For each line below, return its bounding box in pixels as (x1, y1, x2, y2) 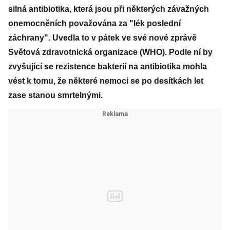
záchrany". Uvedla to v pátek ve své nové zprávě (8, 33, 197, 42)
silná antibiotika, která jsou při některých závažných (8, 5, 209, 13)
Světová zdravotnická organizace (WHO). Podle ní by (8, 48, 213, 56)
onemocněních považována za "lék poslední (8, 19, 181, 28)
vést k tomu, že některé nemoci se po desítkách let (8, 76, 203, 85)
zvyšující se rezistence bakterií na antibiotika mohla (8, 62, 207, 71)
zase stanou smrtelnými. (8, 91, 103, 100)
